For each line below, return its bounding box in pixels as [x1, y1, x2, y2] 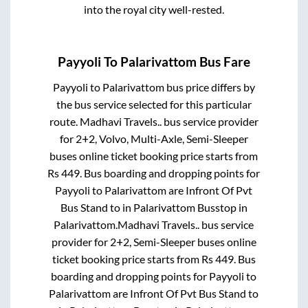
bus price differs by [164, 80, 255, 93]
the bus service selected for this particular [56, 97, 252, 111]
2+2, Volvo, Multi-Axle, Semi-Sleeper [75, 131, 248, 145]
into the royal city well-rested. [83, 3, 224, 16]
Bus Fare [197, 54, 250, 69]
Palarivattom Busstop [133, 200, 236, 214]
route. [49, 114, 80, 128]
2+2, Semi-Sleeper [109, 234, 195, 248]
